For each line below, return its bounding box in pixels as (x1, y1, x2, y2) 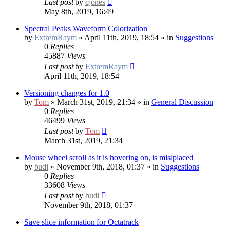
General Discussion (151, 97, 213, 106)
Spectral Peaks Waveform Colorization (24, 24, 147, 33)
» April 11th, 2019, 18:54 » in (77, 33, 175, 42)
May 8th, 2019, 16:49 (44, 7, 114, 16)
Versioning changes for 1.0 (24, 88, 109, 97)
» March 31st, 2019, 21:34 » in (49, 97, 151, 106)
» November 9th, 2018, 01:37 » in (48, 162, 161, 171)
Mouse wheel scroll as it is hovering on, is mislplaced (24, 153, 193, 162)
